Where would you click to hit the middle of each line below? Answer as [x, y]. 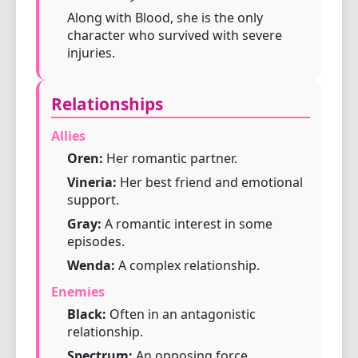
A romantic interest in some [187, 224]
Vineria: [92, 182]
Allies [68, 136]
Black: [87, 314]
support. [93, 200]
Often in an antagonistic [181, 314]
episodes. [96, 241]
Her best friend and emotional [210, 182]
